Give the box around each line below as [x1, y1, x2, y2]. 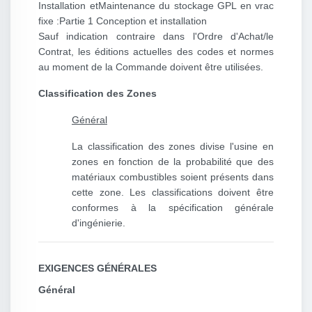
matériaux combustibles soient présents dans [72, 171, 274, 183]
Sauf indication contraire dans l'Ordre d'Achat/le [38, 31, 274, 42]
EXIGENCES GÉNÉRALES [38, 263, 157, 274]
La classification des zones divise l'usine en [72, 141, 274, 153]
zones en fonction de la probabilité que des [72, 156, 274, 168]
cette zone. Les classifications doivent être [72, 187, 274, 198]
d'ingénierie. [72, 217, 125, 229]
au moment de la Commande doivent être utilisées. [38, 61, 263, 73]
